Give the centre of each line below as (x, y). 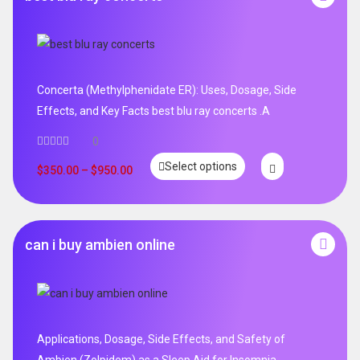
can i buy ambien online (100, 244)
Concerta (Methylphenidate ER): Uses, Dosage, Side (167, 90)
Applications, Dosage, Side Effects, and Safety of (161, 340)
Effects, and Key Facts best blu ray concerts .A (153, 111)
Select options (201, 166)
